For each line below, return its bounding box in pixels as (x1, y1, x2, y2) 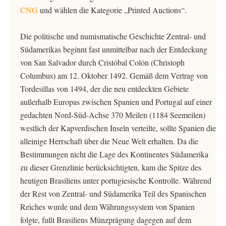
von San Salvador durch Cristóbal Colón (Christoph (20, 57, 185, 68)
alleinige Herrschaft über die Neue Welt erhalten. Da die (20, 136, 198, 146)
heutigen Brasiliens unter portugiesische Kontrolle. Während (20, 175, 211, 186)
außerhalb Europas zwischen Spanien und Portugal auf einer (20, 96, 212, 107)
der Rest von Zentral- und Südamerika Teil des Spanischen (20, 188, 206, 199)
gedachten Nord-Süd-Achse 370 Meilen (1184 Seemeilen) (20, 109, 205, 120)
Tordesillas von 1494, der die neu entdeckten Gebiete (20, 83, 189, 94)
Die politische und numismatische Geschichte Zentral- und (20, 31, 206, 41)
